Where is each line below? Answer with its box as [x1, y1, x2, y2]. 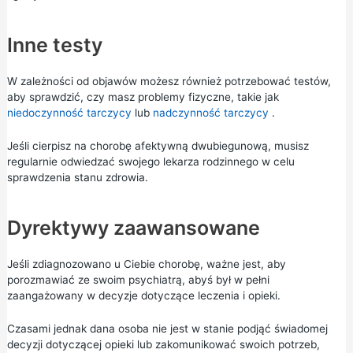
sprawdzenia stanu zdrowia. [6, 171, 148, 184]
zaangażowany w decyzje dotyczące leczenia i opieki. [6, 288, 281, 302]
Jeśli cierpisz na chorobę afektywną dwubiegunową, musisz [6, 139, 309, 152]
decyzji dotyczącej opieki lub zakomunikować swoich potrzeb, [6, 337, 320, 351]
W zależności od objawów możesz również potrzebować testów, [6, 75, 331, 88]
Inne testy [6, 33, 102, 58]
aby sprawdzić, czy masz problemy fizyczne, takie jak [6, 91, 279, 104]
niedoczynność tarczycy [6, 106, 132, 120]
